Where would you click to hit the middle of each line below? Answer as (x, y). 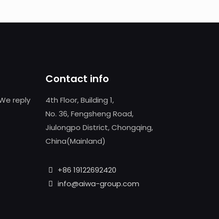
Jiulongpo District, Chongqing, (99, 127)
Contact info (77, 79)
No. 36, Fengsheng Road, (89, 114)
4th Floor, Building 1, (80, 100)
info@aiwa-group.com (99, 184)
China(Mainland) (76, 141)
